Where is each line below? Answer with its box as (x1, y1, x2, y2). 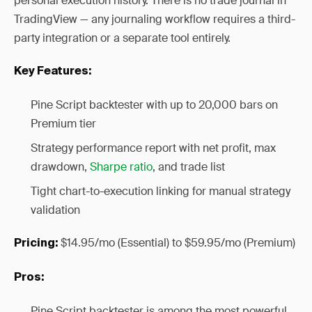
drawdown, (31, 159, 90, 174)
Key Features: (14, 66, 91, 77)
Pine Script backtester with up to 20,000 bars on (31, 97, 278, 112)
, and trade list (153, 159, 225, 174)
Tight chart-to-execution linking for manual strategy (31, 184, 290, 198)
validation (31, 203, 80, 217)
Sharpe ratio (90, 159, 153, 174)
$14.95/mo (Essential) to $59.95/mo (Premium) (58, 235, 295, 250)
